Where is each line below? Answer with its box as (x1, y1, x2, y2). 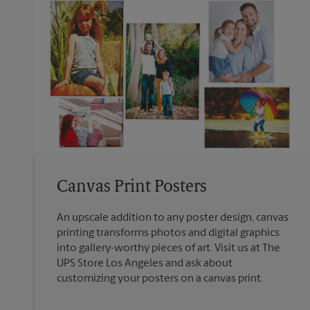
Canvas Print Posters (57, 179, 207, 196)
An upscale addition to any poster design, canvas (57, 212, 289, 224)
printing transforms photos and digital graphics (57, 227, 280, 239)
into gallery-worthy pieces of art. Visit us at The (57, 242, 280, 254)
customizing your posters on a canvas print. (57, 273, 263, 284)
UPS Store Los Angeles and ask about (57, 257, 232, 269)
